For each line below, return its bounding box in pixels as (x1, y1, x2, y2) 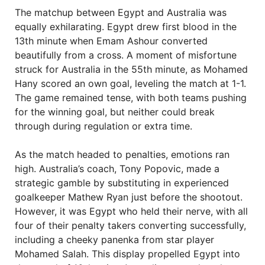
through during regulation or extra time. (15, 120, 192, 132)
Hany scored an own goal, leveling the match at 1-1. (15, 77, 246, 89)
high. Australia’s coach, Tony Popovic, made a (15, 163, 219, 174)
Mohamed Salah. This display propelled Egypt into (15, 248, 240, 260)
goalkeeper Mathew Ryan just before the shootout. (15, 191, 243, 203)
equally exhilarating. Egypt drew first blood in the (15, 21, 237, 33)
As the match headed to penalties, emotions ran (15, 148, 230, 160)
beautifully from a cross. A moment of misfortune (15, 49, 237, 61)
